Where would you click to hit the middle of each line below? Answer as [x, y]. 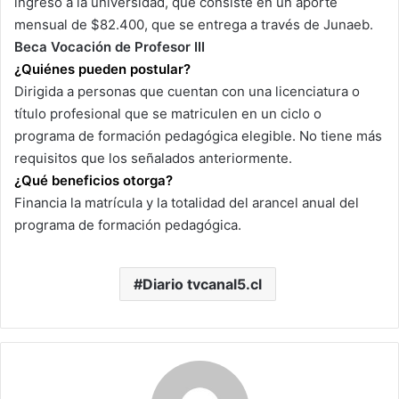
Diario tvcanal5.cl [202, 285]
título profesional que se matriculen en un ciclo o [168, 114]
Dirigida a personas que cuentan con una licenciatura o [187, 92]
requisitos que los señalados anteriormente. [153, 159]
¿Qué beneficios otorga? [94, 181]
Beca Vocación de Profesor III [110, 47]
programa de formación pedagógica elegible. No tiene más [198, 136]
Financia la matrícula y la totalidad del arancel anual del [187, 203]
